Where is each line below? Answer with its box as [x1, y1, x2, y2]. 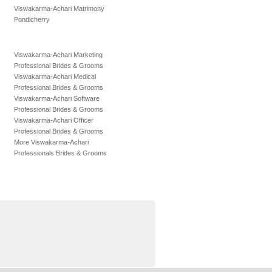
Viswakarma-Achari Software [14, 95, 100, 102]
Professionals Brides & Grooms [14, 149, 107, 157]
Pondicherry [14, 16, 50, 23]
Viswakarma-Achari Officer [14, 117, 93, 124]
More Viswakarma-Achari [14, 138, 89, 146]
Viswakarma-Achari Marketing [14, 51, 103, 58]
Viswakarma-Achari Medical [14, 73, 96, 80]
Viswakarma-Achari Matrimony [14, 5, 104, 12]
